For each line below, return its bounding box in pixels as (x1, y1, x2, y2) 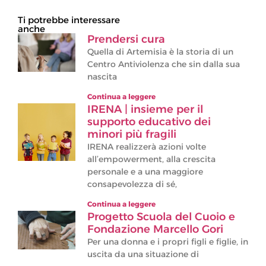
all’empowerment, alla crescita (87, 154, 216, 164)
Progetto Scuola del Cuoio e (87, 210, 235, 223)
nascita (87, 71, 117, 82)
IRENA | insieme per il (87, 103, 203, 116)
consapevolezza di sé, (87, 179, 177, 189)
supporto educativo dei (87, 115, 211, 128)
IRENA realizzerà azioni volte (87, 141, 206, 152)
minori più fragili (87, 128, 176, 141)
